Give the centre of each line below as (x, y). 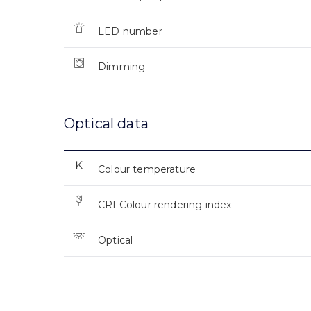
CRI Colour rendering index (165, 205)
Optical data (106, 124)
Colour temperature (147, 170)
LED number (130, 32)
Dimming (122, 67)
